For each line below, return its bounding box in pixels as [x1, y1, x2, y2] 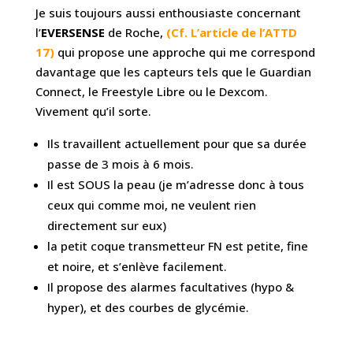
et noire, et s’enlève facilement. [46, 258, 227, 275]
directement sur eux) [46, 217, 166, 234]
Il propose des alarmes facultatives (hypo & [46, 279, 294, 295]
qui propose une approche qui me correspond [54, 44, 315, 61]
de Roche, [104, 24, 166, 41]
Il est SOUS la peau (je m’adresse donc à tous [46, 176, 304, 193]
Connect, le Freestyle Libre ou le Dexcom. [35, 84, 268, 100]
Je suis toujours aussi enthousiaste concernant [35, 5, 301, 21]
